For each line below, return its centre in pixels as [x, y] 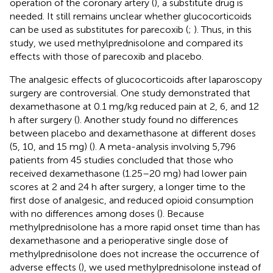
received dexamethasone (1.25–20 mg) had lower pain [128, 174]
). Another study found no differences [158, 120]
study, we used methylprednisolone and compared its [126, 43]
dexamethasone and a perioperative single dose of [119, 241]
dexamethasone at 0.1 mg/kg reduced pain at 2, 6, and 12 [134, 107]
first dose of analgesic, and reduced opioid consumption [132, 200]
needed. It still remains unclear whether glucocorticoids [131, 16]
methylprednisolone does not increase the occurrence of [134, 254]
